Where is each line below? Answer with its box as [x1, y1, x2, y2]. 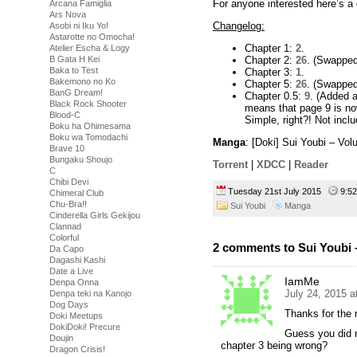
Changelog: [213, 20, 265, 33]
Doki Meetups [49, 311, 103, 320]
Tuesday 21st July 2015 [226, 186, 328, 197]
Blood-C [49, 110, 80, 120]
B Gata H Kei [49, 54, 100, 64]
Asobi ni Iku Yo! [49, 21, 108, 30]
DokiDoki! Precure [49, 322, 120, 331]
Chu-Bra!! [49, 199, 87, 209]
